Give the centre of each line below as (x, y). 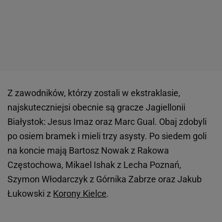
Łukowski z (30, 193)
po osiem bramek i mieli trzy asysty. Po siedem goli (107, 136)
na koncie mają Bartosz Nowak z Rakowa (88, 150)
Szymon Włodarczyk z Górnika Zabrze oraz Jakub (105, 179)
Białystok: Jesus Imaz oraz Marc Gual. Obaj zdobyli (107, 121)
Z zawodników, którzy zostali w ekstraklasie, (94, 93)
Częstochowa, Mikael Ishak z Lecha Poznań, (94, 165)
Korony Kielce (80, 193)
